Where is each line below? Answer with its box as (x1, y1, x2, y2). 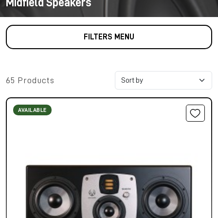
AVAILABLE (18, 107, 47, 113)
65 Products (6, 75, 54, 85)
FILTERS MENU (84, 33, 134, 41)
